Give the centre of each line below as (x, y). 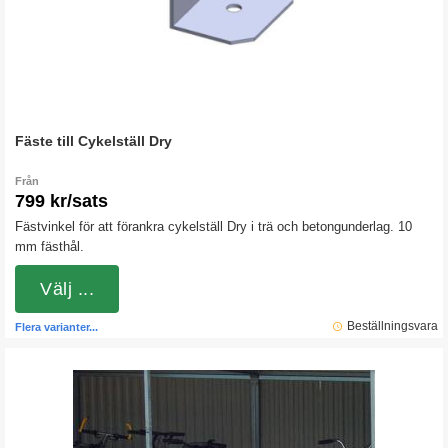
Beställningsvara (392, 326)
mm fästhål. (49, 246)
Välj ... (67, 289)
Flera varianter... (56, 327)
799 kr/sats (61, 201)
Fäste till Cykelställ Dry (93, 141)
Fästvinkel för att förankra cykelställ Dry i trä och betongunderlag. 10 (213, 226)
